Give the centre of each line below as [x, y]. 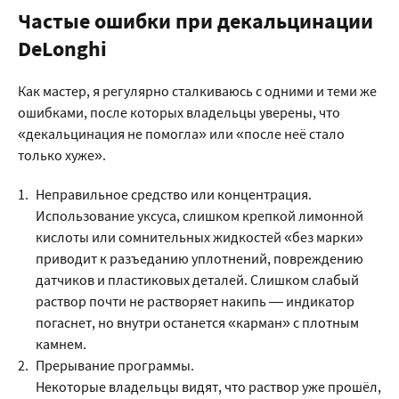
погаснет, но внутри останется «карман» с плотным [197, 322]
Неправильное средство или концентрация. [174, 194]
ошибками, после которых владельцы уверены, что [179, 112]
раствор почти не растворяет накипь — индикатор [195, 301]
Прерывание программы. [115, 365]
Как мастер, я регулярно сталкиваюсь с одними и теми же [197, 91]
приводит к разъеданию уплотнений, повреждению [199, 258]
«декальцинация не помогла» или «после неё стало [181, 134]
